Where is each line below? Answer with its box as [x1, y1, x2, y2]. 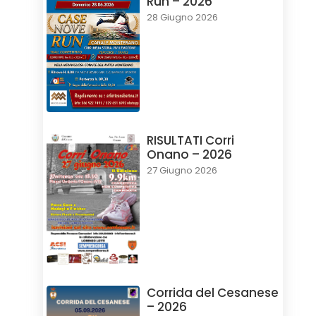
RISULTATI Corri [146, 131, 234, 149]
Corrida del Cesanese [146, 284, 279, 301]
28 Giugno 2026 [146, 11, 218, 25]
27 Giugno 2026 [146, 163, 217, 177]
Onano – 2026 [146, 145, 232, 163]
